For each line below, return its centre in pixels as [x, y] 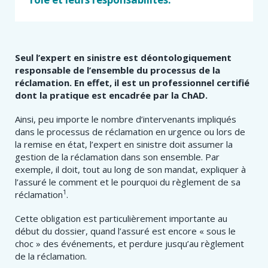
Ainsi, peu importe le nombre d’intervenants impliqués [126, 119]
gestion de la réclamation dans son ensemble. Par [117, 156]
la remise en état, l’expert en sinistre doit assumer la [124, 144]
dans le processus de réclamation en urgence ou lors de [130, 131]
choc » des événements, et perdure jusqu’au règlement [130, 243]
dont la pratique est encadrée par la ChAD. [111, 95]
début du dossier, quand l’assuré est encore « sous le [125, 231]
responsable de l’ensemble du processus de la [118, 70]
